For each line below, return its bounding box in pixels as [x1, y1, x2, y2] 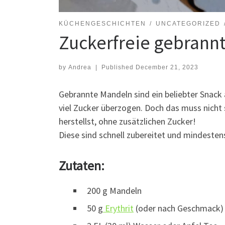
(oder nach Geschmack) [134, 202, 223, 214]
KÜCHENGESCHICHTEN [59, 20, 146, 28]
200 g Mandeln [87, 185, 142, 197]
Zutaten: [59, 157, 104, 174]
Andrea [68, 64, 91, 71]
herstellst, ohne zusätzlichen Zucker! [59, 116, 196, 128]
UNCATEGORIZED [155, 20, 220, 28]
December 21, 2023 [135, 64, 198, 71]
